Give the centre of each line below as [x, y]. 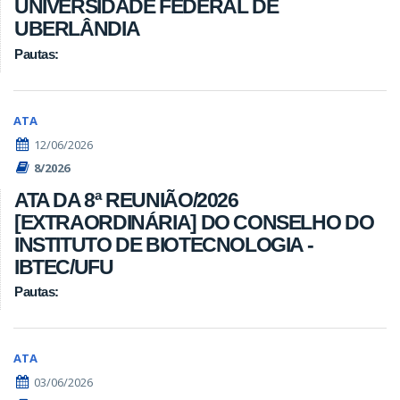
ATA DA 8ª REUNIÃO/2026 [126, 200]
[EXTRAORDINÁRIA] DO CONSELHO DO [194, 222]
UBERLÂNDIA [77, 29]
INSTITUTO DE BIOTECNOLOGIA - [164, 244]
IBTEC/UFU [64, 267]
